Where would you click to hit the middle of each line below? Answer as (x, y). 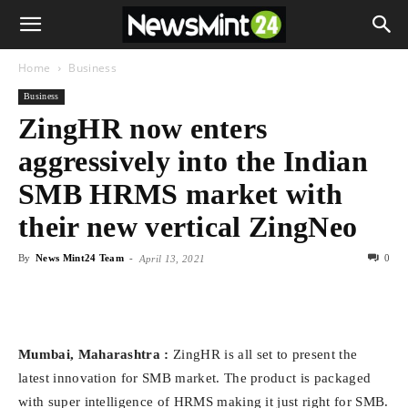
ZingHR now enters (143, 128)
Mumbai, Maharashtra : (94, 354)
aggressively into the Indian (193, 161)
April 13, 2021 (172, 259)
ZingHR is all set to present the (263, 354)
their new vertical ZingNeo (188, 227)
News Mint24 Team (80, 258)
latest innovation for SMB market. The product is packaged (195, 378)
